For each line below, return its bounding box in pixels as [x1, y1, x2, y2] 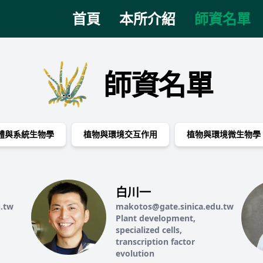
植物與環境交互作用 [83, 129, 157, 140]
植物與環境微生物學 [187, 129, 261, 140]
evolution [116, 248, 155, 259]
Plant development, [116, 213, 196, 224]
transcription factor [116, 236, 195, 247]
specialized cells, [116, 224, 183, 235]
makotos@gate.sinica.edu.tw [116, 201, 234, 212]
